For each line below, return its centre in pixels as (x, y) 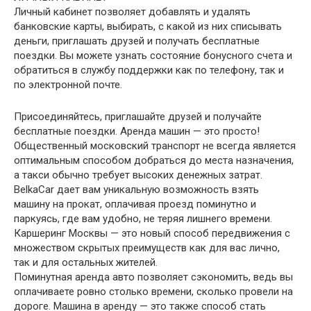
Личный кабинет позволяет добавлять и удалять (132, 11)
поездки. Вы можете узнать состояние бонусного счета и (153, 55)
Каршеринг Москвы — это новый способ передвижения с (152, 233)
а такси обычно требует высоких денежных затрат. (138, 175)
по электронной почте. (68, 84)
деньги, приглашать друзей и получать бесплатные (137, 41)
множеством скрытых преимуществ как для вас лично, (147, 247)
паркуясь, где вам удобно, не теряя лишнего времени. (143, 218)
